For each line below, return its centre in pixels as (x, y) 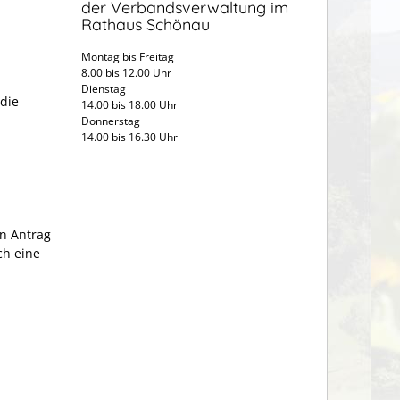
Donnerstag (111, 121)
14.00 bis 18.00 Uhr (129, 105)
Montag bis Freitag (128, 57)
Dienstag (130, 89)
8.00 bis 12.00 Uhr (126, 73)
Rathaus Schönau (146, 25)
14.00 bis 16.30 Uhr (131, 137)
